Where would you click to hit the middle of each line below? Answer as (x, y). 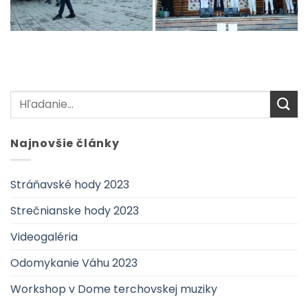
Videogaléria (44, 237)
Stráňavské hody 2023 (70, 185)
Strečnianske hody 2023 (75, 211)
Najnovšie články (65, 143)
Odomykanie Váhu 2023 (74, 263)
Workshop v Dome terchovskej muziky (114, 289)
